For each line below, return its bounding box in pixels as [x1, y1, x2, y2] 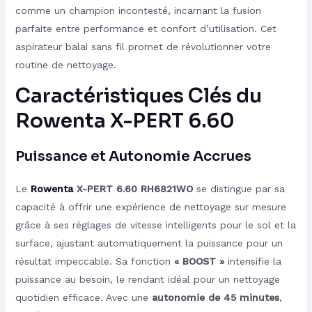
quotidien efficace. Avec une [15, 292, 152, 304]
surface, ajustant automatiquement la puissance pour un [15, 237, 283, 249]
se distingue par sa [192, 183, 285, 195]
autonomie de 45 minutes [151, 292, 279, 304]
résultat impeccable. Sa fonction [15, 256, 174, 267]
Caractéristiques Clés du [15, 84, 262, 109]
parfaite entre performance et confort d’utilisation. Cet [15, 23, 276, 35]
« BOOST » [173, 256, 224, 267]
